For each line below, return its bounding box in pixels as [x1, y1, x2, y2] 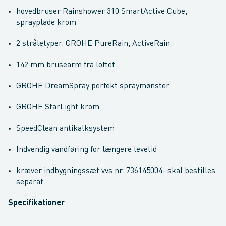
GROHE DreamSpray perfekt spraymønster [16, 82, 169, 90]
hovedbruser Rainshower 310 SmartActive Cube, [16, 8, 187, 16]
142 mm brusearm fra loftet [16, 61, 115, 69]
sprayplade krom [16, 19, 78, 27]
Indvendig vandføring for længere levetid [16, 146, 159, 154]
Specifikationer [8, 199, 65, 207]
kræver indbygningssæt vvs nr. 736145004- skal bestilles [16, 167, 215, 175]
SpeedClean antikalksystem [16, 125, 115, 133]
